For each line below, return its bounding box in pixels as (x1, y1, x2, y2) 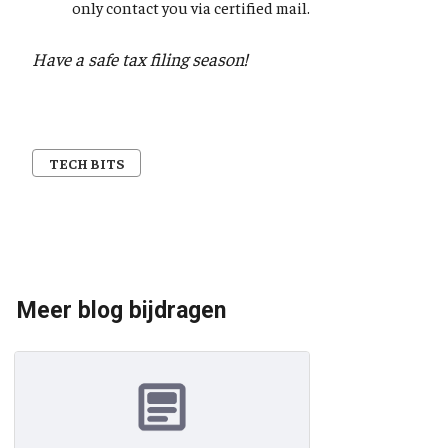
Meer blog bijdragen (17, 297, 226, 325)
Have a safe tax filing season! (32, 47, 248, 71)
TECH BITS (49, 154, 124, 173)
